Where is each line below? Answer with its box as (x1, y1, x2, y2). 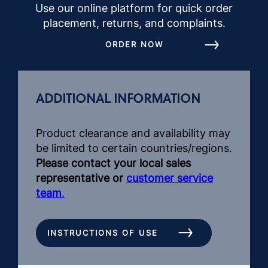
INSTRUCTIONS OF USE (47, 227, 158, 237)
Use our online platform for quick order (35, 2, 233, 15)
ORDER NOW (105, 39, 163, 50)
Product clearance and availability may (36, 127, 230, 140)
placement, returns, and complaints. (42, 17, 226, 30)
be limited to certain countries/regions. (36, 142, 232, 155)
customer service (126, 172, 213, 185)
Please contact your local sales (36, 157, 191, 170)
